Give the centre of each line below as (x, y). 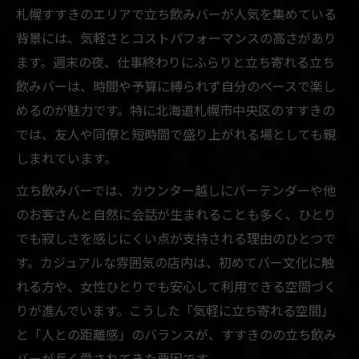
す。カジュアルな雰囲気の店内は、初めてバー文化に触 (175, 262)
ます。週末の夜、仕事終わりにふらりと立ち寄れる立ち (175, 61)
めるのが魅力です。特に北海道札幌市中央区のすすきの (175, 109)
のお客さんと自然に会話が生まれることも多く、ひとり (176, 214)
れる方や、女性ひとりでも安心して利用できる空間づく (176, 286)
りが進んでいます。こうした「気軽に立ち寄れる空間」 (175, 310)
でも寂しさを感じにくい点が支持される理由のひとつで (176, 238)
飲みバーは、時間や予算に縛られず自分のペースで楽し (176, 85)
